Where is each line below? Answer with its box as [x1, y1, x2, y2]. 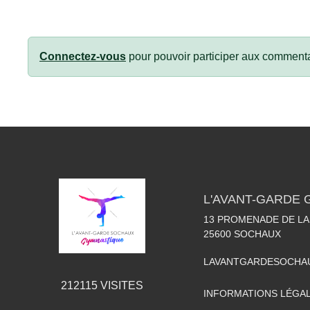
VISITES [97, 279, 143, 291]
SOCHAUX [234, 228, 281, 239]
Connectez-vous [39, 51, 126, 62]
